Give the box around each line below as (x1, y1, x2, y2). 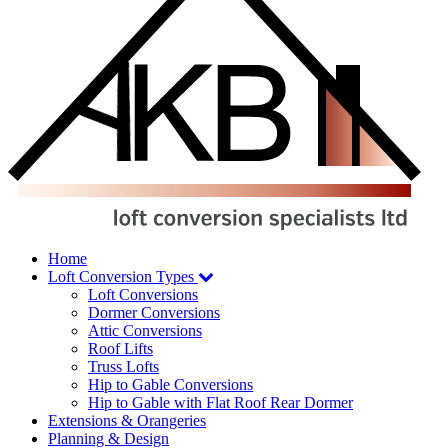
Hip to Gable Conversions (88, 376, 253, 393)
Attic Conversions (88, 322, 202, 339)
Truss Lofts (88, 358, 159, 375)
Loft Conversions (88, 286, 198, 303)
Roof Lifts (88, 340, 153, 357)
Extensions (48, 412, 121, 429)
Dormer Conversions (88, 304, 220, 321)
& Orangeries (121, 412, 206, 429)
